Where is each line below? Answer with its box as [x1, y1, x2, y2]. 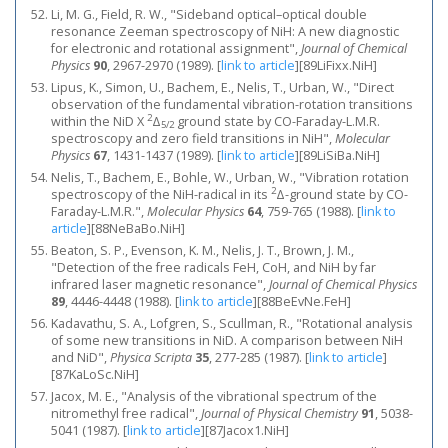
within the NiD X [51, 113, 147, 130]
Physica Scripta [110, 349, 192, 366]
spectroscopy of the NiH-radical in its [51, 186, 271, 203]
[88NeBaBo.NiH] [91, 220, 185, 237]
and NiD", [51, 349, 110, 366]
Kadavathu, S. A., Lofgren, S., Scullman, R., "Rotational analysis [51, 315, 413, 332]
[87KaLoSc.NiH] [51, 366, 139, 383]
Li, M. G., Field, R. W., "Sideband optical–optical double [51, 6, 367, 23]
